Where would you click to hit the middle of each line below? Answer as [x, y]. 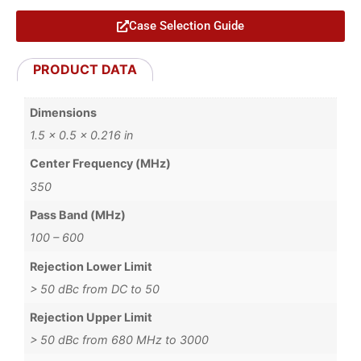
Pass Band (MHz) [78, 214]
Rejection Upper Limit [91, 317]
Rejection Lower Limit [91, 266]
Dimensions [64, 112]
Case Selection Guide [187, 26]
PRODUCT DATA [85, 69]
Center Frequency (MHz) [101, 164]
